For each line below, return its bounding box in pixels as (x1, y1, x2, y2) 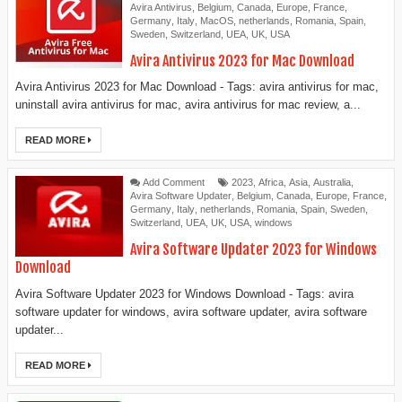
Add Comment (143, 177, 205, 188)
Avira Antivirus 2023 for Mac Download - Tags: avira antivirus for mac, (15, 80, 379, 94)
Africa (258, 177, 284, 188)
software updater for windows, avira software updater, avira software (15, 304, 367, 319)
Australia (313, 177, 351, 188)
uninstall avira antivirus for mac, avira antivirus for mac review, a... (15, 98, 361, 112)
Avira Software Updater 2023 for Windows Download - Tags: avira (15, 286, 354, 301)
